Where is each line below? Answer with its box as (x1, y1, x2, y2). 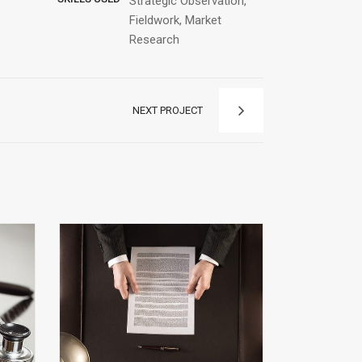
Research (129, 32, 180, 48)
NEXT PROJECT (133, 104, 203, 117)
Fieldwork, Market (129, 13, 222, 28)
